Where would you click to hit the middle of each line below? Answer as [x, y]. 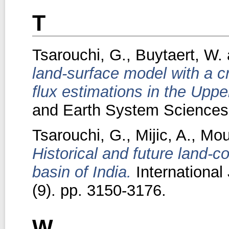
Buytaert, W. [179, 55]
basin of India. [82, 172]
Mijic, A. [163, 135]
